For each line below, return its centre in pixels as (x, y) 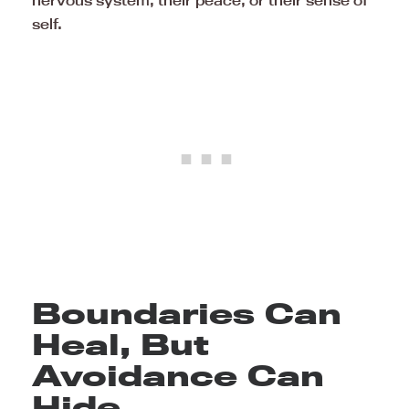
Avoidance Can (178, 375)
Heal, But (121, 344)
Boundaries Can (187, 313)
